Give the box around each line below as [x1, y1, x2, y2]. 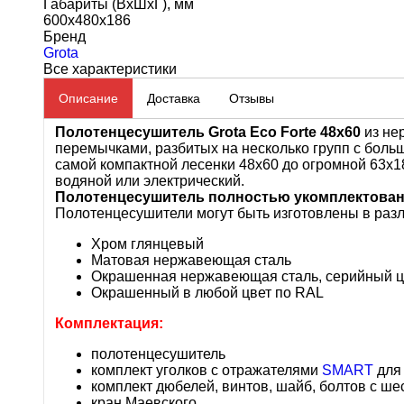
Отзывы [229, 91, 274, 106]
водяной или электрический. [55, 173, 244, 188]
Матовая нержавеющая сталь [91, 252, 291, 268]
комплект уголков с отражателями [91, 363, 322, 378]
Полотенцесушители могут [55, 206, 237, 221]
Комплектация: [55, 316, 163, 331]
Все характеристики [43, 61, 177, 77]
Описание [59, 91, 118, 106]
